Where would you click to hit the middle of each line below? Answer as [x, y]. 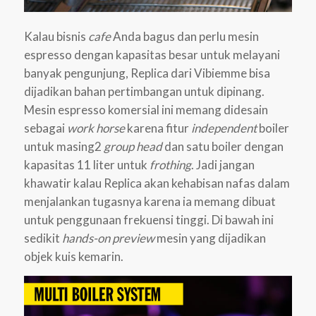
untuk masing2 [63, 146]
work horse [97, 128]
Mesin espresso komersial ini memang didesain [146, 109]
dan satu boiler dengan [223, 146]
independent [225, 128]
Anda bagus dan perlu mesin [186, 36]
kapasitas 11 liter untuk [86, 164]
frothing [170, 164]
